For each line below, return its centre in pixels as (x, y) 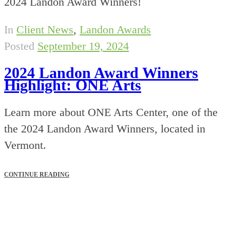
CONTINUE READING (37, 175)
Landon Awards (115, 29)
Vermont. (25, 145)
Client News (45, 29)
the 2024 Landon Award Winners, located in (105, 129)
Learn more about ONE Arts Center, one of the (111, 112)
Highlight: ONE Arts (73, 85)
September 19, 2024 (83, 46)
